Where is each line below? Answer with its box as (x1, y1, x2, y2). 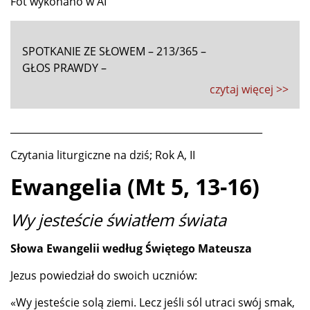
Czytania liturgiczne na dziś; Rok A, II (10, 147, 195, 163)
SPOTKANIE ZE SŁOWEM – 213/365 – (22, 43, 206, 59)
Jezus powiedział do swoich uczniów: (10, 267, 197, 283)
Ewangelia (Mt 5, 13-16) (10, 171, 259, 201)
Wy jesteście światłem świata (10, 208, 226, 231)
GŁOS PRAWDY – (22, 60, 107, 75)
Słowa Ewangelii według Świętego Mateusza (10, 240, 252, 256)
